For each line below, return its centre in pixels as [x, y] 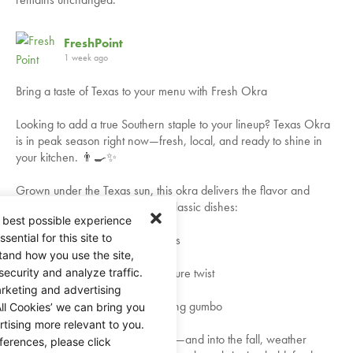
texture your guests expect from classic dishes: [127, 207]
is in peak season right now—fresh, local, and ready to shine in [169, 141]
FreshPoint [93, 43]
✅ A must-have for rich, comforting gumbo [119, 307]
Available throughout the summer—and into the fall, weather [161, 340]
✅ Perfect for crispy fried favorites [98, 240]
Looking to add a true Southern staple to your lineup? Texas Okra [173, 124]
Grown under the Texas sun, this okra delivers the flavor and [163, 191]
